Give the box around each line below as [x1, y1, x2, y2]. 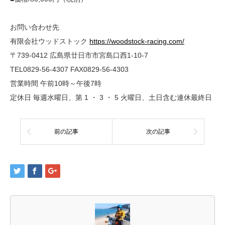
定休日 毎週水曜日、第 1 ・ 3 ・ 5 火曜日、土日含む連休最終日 [10, 93, 212, 102]
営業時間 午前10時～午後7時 [10, 79, 101, 88]
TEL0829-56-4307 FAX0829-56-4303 [10, 65, 129, 74]
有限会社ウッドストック [10, 37, 89, 46]
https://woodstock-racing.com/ [89, 37, 184, 46]
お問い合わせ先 [10, 23, 59, 32]
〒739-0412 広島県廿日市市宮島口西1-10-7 [10, 51, 148, 60]
